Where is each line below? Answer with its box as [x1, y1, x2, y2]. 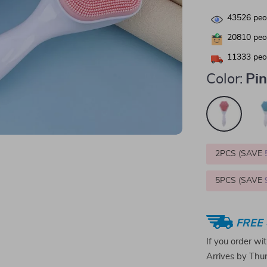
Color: [206, 72, 243, 86]
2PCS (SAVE [215, 150, 265, 158]
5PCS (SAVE [215, 176, 265, 185]
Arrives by [206, 252, 250, 261]
